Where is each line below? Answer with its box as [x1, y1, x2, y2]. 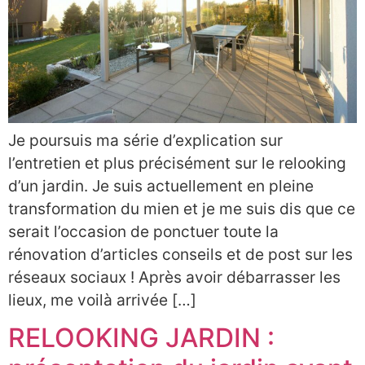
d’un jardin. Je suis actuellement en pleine [8, 176, 314, 196]
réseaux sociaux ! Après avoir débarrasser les [8, 267, 341, 288]
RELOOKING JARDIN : [8, 322, 275, 354]
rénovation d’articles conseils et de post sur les [8, 244, 353, 265]
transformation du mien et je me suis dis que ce [8, 199, 355, 219]
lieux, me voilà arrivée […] [8, 290, 196, 310]
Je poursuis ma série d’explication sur [8, 130, 283, 151]
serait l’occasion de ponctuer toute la [8, 222, 279, 242]
